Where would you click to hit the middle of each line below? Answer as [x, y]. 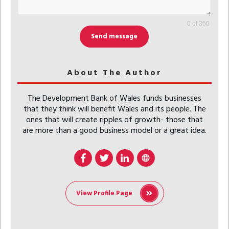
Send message [114, 36]
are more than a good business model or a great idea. [114, 131]
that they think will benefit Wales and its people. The [114, 109]
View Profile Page [104, 193]
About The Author [114, 73]
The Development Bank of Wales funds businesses [114, 98]
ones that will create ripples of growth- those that [114, 120]
